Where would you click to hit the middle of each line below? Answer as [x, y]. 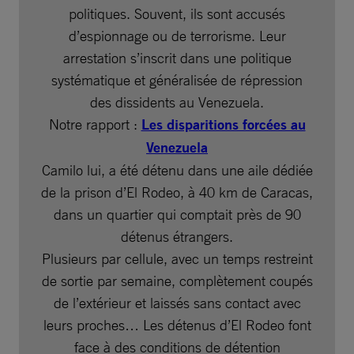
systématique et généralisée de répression [177, 79]
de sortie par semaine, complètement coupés [177, 280]
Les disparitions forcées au [223, 124]
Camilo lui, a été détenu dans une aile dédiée [177, 169]
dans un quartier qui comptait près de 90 [177, 214]
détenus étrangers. [177, 236]
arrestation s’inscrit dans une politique [177, 57]
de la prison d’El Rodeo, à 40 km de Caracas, [177, 192]
